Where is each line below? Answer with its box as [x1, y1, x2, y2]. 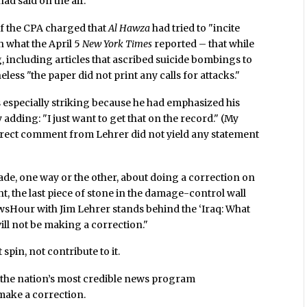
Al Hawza [108, 21, 151, 34]
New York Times [82, 37, 153, 50]
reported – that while [152, 37, 255, 50]
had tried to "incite [150, 21, 241, 34]
